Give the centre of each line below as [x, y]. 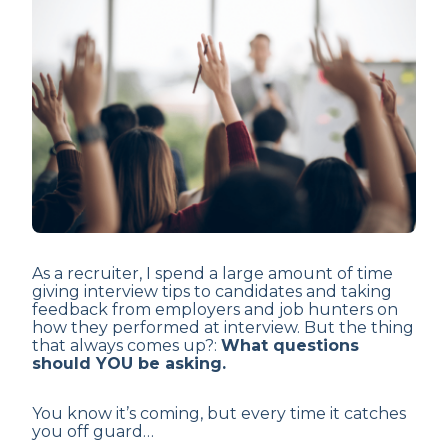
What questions [290, 345]
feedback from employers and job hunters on [215, 309]
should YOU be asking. [129, 363]
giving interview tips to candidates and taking [212, 291]
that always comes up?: [126, 345]
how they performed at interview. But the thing [223, 327]
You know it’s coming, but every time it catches [219, 413]
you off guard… [93, 431]
